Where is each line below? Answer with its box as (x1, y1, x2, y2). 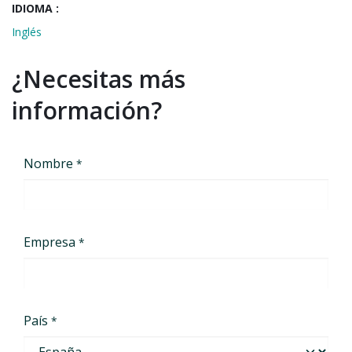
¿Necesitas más (12, 63, 185, 96)
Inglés (12, 24, 42, 40)
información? (12, 94, 162, 127)
